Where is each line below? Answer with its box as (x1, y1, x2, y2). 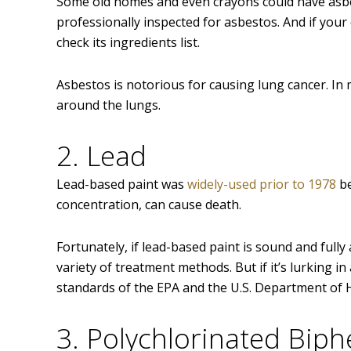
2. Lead (56, 137, 147, 175)
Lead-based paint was (56, 175, 187, 194)
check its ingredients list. (56, 34, 200, 52)
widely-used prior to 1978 (187, 175, 336, 194)
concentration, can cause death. (56, 196, 241, 214)
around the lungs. (56, 96, 161, 114)
